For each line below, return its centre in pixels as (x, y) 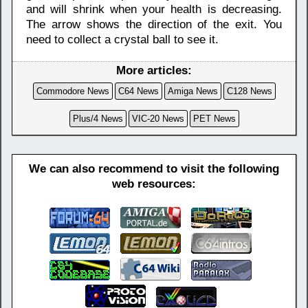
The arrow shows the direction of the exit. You (154, 24)
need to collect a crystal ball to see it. (122, 39)
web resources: (154, 184)
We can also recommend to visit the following (154, 168)
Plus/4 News (98, 118)
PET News (214, 118)
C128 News (249, 91)
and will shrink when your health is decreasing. (154, 9)
